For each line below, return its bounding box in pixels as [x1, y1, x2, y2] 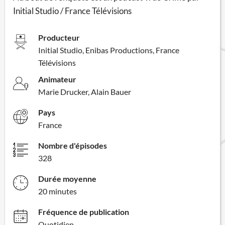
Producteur [38, 32, 80, 42]
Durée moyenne [38, 173, 96, 183]
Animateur [38, 74, 76, 84]
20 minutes [38, 186, 77, 196]
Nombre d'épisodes [38, 140, 107, 150]
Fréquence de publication [38, 206, 129, 216]
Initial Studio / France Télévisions [13, 5, 132, 16]
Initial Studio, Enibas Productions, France [38, 45, 179, 55]
